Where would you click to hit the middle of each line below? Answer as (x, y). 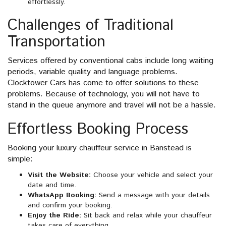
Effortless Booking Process (98, 130)
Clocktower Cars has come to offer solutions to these (103, 83)
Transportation (56, 42)
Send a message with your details (153, 195)
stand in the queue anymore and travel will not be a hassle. (112, 105)
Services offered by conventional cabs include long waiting (110, 61)
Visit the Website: (59, 175)
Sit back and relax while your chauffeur (147, 216)
